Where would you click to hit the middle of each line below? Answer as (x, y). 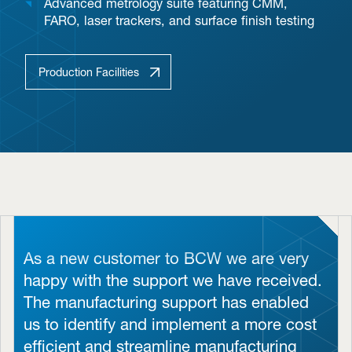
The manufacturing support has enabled (166, 302)
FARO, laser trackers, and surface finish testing (179, 21)
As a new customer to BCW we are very (166, 258)
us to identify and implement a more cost (170, 324)
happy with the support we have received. (173, 280)
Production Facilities (89, 72)
